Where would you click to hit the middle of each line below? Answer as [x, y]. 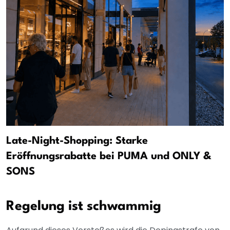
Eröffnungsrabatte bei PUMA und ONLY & [109, 156]
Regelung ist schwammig [84, 206]
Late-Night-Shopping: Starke [77, 141]
